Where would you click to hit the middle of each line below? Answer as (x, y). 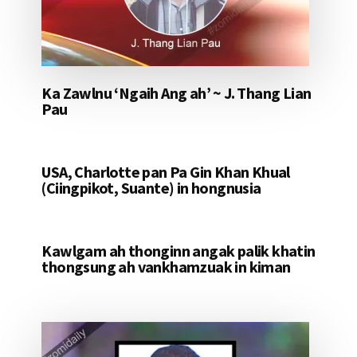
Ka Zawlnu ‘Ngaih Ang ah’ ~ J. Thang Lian (177, 93)
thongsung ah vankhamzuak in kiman (166, 267)
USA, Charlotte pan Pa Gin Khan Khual (166, 172)
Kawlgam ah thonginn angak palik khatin (178, 251)
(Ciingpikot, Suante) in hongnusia (151, 188)
